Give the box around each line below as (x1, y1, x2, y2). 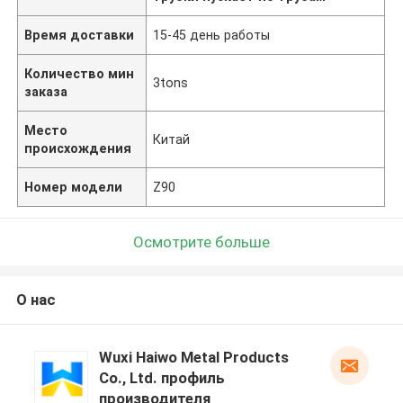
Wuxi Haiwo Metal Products (98, 348, 289, 367)
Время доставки (24, 27, 135, 42)
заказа (24, 84, 68, 99)
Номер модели (24, 179, 123, 194)
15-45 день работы (153, 27, 271, 42)
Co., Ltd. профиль (98, 369, 225, 388)
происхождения (24, 140, 132, 156)
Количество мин (24, 66, 135, 81)
